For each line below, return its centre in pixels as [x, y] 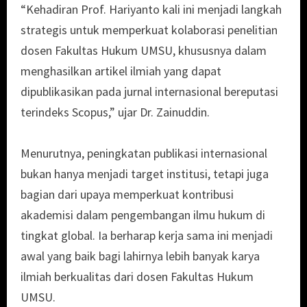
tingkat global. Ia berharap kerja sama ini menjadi [147, 236]
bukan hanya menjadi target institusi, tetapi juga [145, 174]
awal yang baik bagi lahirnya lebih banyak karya [140, 256]
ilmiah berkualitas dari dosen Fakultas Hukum [137, 277]
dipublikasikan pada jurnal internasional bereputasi [149, 92]
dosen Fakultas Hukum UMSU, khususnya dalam [144, 51]
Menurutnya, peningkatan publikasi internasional [144, 153]
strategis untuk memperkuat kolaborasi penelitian [149, 30]
